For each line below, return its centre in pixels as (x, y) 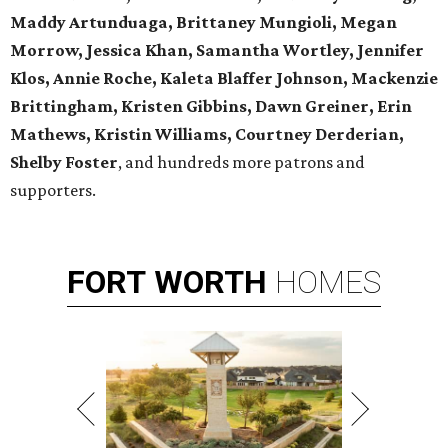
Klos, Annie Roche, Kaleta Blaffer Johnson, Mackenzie (224, 78)
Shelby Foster (64, 162)
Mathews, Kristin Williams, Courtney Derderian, (207, 134)
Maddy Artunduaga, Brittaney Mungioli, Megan (203, 22)
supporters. (53, 190)
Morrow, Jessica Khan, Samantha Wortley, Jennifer (217, 50)
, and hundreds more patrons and (241, 162)
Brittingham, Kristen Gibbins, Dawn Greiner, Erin (211, 106)
